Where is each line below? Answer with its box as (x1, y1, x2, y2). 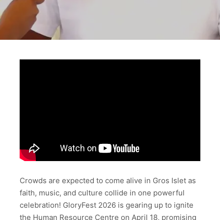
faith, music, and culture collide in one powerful (20, 188, 185, 197)
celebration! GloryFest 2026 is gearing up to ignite (20, 200, 193, 210)
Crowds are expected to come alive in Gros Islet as (20, 175, 196, 185)
